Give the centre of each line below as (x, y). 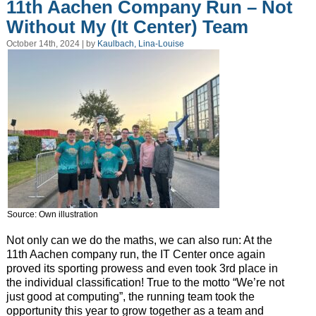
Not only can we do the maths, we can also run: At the (139, 241)
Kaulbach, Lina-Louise (140, 44)
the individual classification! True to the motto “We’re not (145, 283)
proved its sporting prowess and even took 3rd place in (142, 269)
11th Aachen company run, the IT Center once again (135, 255)
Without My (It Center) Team (127, 26)
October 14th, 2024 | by (51, 44)
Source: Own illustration (52, 215)
